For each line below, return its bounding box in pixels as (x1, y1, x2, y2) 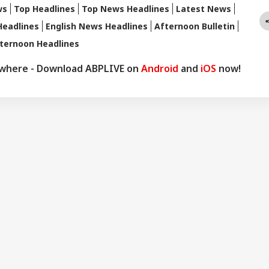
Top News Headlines (82, 2, 169, 14)
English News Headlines (46, 20, 148, 32)
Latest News (176, 2, 231, 14)
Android (141, 61, 178, 75)
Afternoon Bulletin (154, 20, 235, 32)
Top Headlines (14, 2, 75, 14)
